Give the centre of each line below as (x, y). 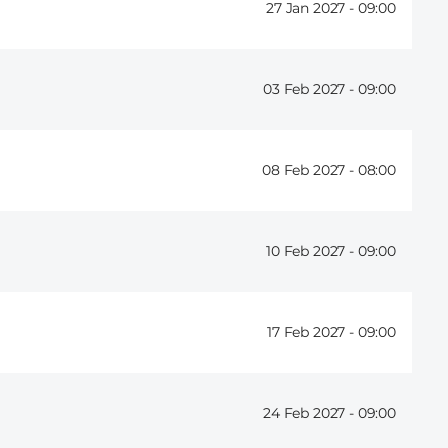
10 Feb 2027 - (312, 251)
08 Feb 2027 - (310, 170)
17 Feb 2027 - (312, 332)
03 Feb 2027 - (310, 89)
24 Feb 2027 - (310, 413)
